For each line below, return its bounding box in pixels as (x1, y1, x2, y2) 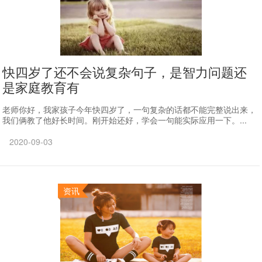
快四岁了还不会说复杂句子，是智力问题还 (2, 63, 247, 81)
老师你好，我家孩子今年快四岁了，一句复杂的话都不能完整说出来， (2, 104, 257, 115)
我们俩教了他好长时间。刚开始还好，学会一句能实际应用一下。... (2, 114, 247, 126)
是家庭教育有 (2, 78, 80, 96)
